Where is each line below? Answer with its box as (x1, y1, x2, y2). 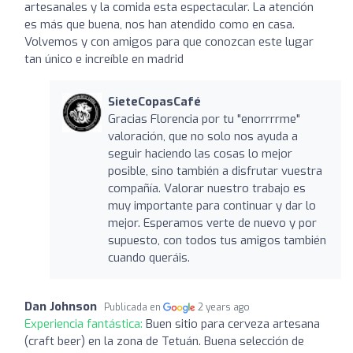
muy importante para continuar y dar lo (107, 197, 316, 214)
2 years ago (198, 300, 251, 314)
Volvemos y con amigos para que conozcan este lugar (24, 33, 314, 50)
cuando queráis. (107, 249, 190, 266)
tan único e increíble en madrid (24, 50, 184, 67)
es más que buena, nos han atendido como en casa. (24, 16, 295, 32)
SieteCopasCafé (107, 93, 201, 110)
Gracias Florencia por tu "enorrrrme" (107, 110, 300, 127)
